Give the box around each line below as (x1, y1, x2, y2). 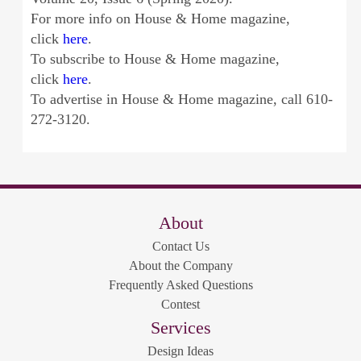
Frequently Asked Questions (108, 278, 253, 293)
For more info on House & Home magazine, (30, 10, 290, 27)
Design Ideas (147, 344, 214, 359)
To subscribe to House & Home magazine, (30, 51, 280, 68)
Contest (161, 297, 200, 312)
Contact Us (151, 239, 210, 254)
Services (150, 317, 211, 338)
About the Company (128, 259, 233, 273)
